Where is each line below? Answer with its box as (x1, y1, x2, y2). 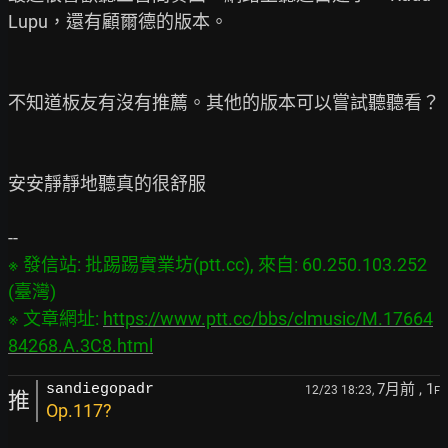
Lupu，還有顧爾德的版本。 (8, 11, 228, 32)
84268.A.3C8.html (8, 335, 153, 356)
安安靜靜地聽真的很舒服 (8, 173, 206, 194)
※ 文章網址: (8, 308, 103, 329)
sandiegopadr (46, 381, 154, 398)
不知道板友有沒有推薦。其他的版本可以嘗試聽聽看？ (8, 92, 440, 113)
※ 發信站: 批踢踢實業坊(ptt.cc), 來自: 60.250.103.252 (8, 254, 427, 275)
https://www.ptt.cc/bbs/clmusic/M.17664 (103, 308, 433, 329)
